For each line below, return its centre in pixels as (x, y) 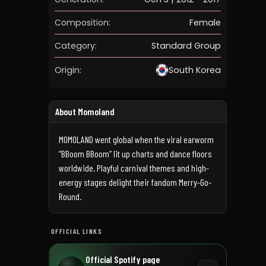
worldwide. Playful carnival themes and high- (134, 168)
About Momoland (85, 111)
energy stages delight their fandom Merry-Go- (135, 182)
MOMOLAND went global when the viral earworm (136, 139)
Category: (76, 45)
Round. (70, 196)
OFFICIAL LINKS (77, 231)
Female (205, 23)
